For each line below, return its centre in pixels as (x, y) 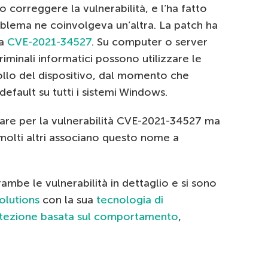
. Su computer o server (150, 42)
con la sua (68, 200)
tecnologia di (130, 200)
